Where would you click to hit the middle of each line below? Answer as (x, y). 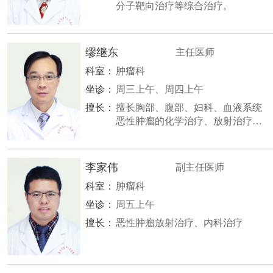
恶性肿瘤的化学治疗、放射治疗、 (189, 121)
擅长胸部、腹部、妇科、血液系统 (189, 108)
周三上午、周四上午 (160, 89)
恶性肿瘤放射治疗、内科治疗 (179, 223)
